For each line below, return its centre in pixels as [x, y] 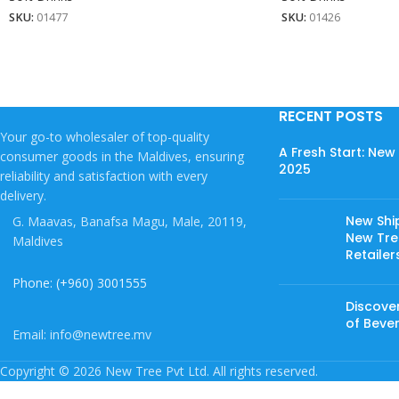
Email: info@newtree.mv [82, 335]
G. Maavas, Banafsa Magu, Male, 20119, [130, 222]
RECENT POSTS [330, 117]
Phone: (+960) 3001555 [80, 283]
